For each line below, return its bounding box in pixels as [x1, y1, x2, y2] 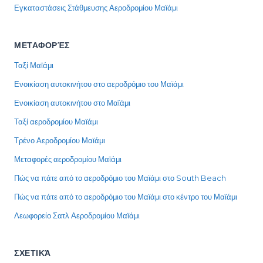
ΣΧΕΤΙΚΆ [14, 247, 51, 258]
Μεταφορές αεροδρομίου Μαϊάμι [14, 154, 122, 164]
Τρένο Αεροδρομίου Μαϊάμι [14, 135, 105, 145]
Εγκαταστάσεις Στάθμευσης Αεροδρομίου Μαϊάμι [14, 2, 178, 12]
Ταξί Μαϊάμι [14, 60, 53, 70]
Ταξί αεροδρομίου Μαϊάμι [14, 116, 98, 126]
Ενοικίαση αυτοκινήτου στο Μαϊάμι [14, 97, 130, 107]
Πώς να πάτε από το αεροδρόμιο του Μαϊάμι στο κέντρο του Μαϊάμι [14, 191, 237, 201]
